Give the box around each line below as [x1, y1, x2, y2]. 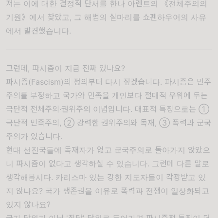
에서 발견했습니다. [6, 26, 71, 36]
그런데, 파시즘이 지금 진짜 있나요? [6, 63, 125, 73]
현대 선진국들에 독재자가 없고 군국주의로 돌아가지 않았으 [6, 145, 210, 155]
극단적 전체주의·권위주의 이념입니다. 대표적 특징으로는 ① [6, 104, 209, 114]
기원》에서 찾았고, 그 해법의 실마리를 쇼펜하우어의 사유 [6, 12, 206, 22]
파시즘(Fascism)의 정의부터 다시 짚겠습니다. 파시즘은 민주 [6, 77, 211, 87]
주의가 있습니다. [6, 131, 62, 141]
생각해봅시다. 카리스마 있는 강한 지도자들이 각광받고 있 [6, 172, 206, 182]
